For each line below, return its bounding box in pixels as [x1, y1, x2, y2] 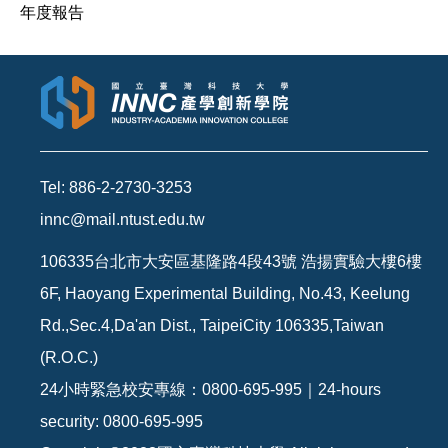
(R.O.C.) [40, 349, 98, 367]
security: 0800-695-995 [40, 413, 203, 431]
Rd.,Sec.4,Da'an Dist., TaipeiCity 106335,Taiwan [40, 317, 384, 335]
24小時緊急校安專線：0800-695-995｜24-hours [40, 381, 381, 399]
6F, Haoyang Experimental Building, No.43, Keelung [40, 285, 410, 303]
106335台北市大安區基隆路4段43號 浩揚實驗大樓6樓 [40, 253, 422, 271]
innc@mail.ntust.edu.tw [40, 211, 205, 229]
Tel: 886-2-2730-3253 [40, 179, 192, 197]
